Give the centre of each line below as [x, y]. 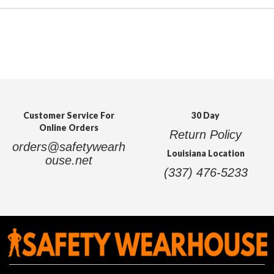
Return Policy [206, 134]
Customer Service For [68, 115]
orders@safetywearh [68, 146]
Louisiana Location [206, 153]
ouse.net [68, 160]
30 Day [206, 115]
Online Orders [68, 127]
